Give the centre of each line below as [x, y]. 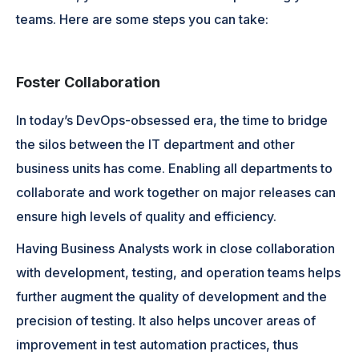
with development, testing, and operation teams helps [179, 272]
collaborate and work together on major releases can [176, 192]
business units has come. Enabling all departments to [175, 168]
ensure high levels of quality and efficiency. [147, 216]
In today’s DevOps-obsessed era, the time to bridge [172, 120]
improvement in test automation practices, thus [157, 344]
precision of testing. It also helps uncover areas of [166, 320]
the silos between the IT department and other [156, 144]
